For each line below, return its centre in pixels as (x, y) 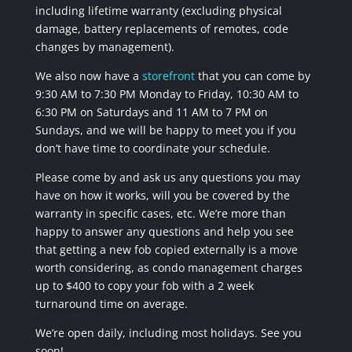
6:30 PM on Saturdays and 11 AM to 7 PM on (151, 112)
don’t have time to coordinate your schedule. (152, 148)
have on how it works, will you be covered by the (162, 195)
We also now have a (87, 76)
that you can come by (254, 76)
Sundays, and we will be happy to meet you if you (165, 130)
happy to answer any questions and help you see (164, 231)
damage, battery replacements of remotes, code (161, 29)
